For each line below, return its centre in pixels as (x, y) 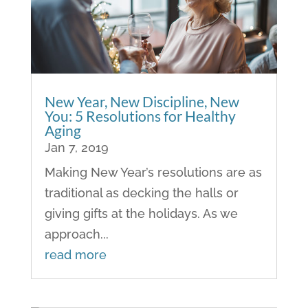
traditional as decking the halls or (141, 193)
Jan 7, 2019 (76, 148)
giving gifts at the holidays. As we (141, 214)
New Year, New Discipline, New (142, 102)
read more (75, 255)
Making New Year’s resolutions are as (153, 173)
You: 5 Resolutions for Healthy (140, 116)
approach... (76, 234)
